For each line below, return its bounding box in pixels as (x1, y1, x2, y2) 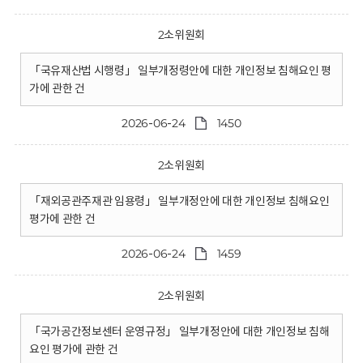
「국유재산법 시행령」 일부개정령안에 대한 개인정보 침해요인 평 (28, 63, 332, 78)
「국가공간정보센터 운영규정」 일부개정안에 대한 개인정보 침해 (28, 324, 330, 339)
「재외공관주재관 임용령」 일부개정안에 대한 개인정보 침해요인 (28, 194, 330, 208)
